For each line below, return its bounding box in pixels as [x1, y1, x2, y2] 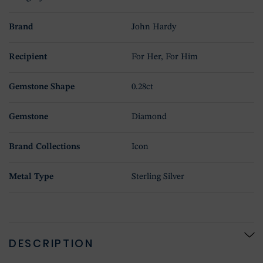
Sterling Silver [131, 173, 184, 182]
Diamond [131, 113, 167, 122]
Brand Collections [9, 143, 80, 152]
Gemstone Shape [9, 83, 75, 92]
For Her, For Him [131, 53, 198, 62]
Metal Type [9, 173, 53, 182]
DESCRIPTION [9, 236, 94, 251]
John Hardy [131, 23, 176, 32]
